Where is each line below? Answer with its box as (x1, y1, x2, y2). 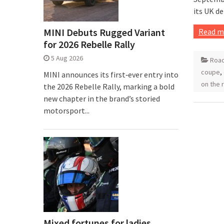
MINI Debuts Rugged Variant (43, 26, 165, 38)
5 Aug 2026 (51, 53, 83, 62)
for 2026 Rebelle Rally (43, 38, 135, 50)
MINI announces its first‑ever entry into (43, 69, 178, 79)
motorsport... (43, 105, 89, 115)
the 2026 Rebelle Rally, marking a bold (43, 81, 174, 91)
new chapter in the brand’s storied (43, 93, 160, 103)
